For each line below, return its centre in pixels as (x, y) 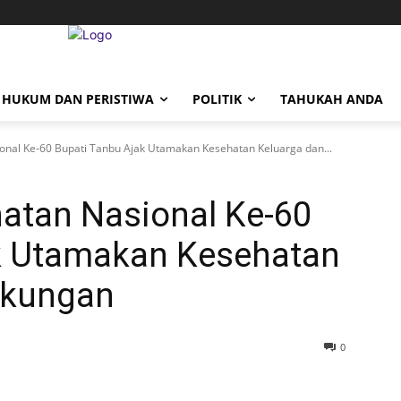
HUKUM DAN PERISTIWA (78, 99)
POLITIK (217, 99)
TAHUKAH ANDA (332, 99)
